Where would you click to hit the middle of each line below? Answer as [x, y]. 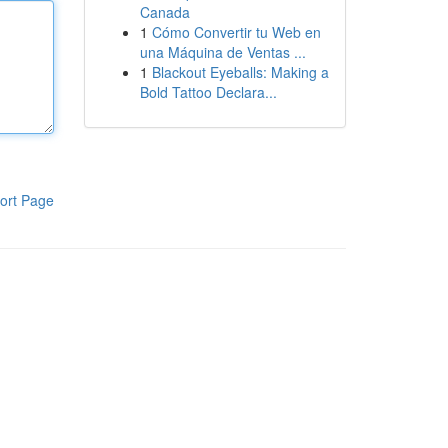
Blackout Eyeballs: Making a [240, 72]
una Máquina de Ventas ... [222, 52]
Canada [164, 12]
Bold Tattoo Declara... [208, 92]
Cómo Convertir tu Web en [236, 32]
